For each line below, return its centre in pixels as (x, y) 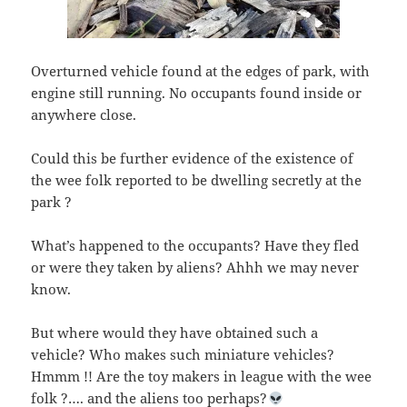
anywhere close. (84, 115)
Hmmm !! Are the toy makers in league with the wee (202, 377)
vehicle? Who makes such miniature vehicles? (183, 355)
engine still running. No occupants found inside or (197, 93)
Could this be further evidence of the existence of (193, 159)
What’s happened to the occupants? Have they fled (195, 246)
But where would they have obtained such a (175, 333)
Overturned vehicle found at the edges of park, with (201, 71)
